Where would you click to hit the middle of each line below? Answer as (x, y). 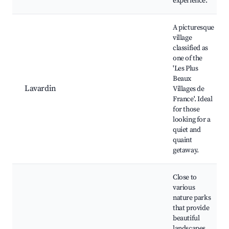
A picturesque (193, 28)
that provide (191, 208)
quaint (182, 140)
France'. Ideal (193, 99)
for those (186, 110)
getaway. (186, 151)
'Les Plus (186, 69)
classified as (190, 48)
